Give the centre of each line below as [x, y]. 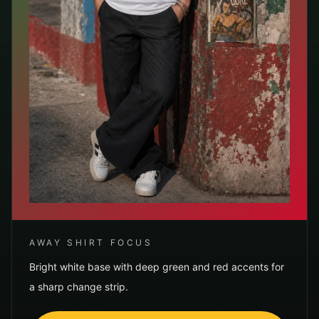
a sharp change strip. [79, 287]
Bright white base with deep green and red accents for [157, 267]
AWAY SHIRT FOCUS [91, 242]
